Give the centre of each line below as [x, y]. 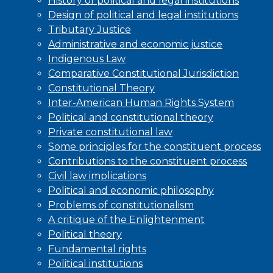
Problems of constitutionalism [121, 205]
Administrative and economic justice [135, 44]
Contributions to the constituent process [147, 161]
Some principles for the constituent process [154, 147]
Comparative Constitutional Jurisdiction [144, 74]
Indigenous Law [87, 59]
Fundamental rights [97, 249]
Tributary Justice [90, 30]
